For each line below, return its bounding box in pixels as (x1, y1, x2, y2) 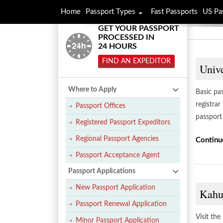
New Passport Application (76, 184, 155, 191)
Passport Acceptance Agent (76, 152, 160, 159)
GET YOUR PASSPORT (98, 24, 179, 32)
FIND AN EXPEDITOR (102, 58, 171, 65)
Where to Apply (68, 86, 116, 93)
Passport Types (86, 8, 135, 15)
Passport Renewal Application (76, 201, 167, 208)
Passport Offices (76, 103, 125, 110)
